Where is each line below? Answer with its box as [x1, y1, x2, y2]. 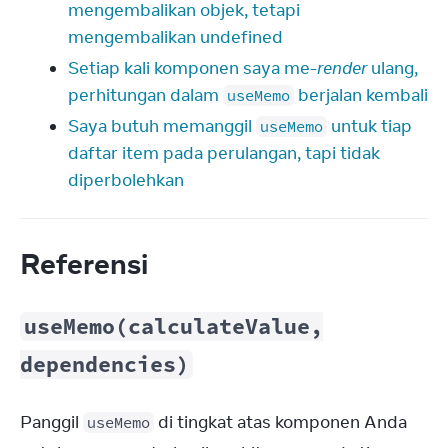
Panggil [20, 411, 83, 433]
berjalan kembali [294, 84, 428, 106]
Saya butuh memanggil [68, 115, 256, 137]
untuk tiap [327, 115, 412, 137]
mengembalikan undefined [68, 26, 283, 48]
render [317, 57, 367, 79]
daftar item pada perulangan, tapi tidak [68, 142, 380, 164]
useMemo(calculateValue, [24, 313, 323, 340]
